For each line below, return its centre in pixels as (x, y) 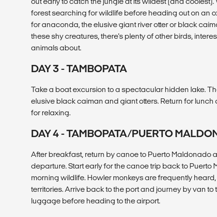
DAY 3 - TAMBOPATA (79, 68)
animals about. (56, 47)
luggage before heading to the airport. (96, 201)
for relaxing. (51, 112)
